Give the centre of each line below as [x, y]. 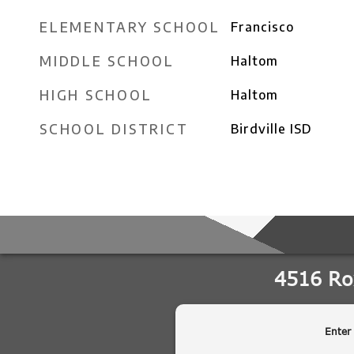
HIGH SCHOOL [96, 95]
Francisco [262, 27]
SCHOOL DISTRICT [114, 129]
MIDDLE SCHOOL [107, 61]
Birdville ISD [271, 129]
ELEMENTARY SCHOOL [130, 27]
